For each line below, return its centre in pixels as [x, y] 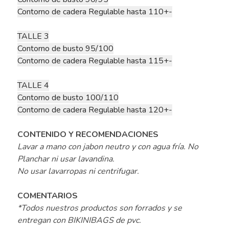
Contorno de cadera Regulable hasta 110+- [95, 12]
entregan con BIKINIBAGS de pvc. [80, 221]
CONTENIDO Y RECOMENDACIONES [88, 135]
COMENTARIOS [47, 196]
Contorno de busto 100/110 [68, 98]
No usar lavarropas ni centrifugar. [78, 171]
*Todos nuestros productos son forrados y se [99, 208]
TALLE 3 [33, 37]
